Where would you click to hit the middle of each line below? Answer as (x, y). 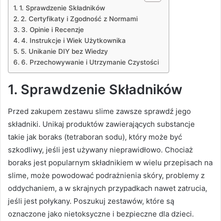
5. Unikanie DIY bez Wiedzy (64, 51)
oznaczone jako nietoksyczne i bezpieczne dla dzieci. (101, 214)
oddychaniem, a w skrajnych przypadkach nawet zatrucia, (108, 188)
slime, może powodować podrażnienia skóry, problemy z (106, 176)
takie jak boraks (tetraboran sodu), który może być (95, 137)
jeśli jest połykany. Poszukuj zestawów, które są (91, 201)
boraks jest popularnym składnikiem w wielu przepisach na (110, 163)
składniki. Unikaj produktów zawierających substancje (101, 124)
